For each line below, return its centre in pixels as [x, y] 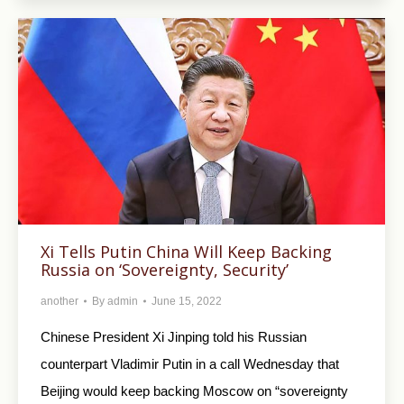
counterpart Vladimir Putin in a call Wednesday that [190, 364]
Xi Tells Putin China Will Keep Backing [186, 252]
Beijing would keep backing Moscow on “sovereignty [194, 391]
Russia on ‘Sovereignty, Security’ [165, 270]
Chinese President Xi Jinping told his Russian [174, 337]
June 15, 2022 [187, 302]
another [60, 302]
